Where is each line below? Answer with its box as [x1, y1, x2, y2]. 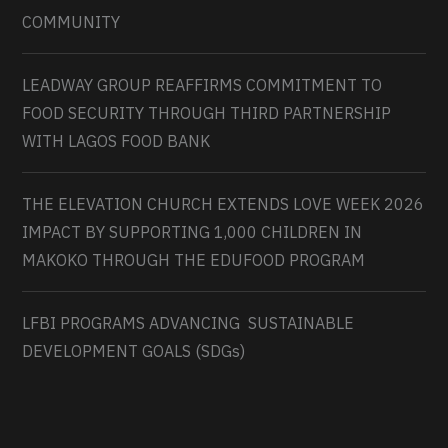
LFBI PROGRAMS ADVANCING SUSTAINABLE [22, 313, 355, 334]
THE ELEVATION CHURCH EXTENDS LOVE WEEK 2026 [22, 194, 425, 215]
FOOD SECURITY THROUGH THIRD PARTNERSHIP [22, 103, 392, 124]
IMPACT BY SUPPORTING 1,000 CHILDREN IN [22, 222, 363, 243]
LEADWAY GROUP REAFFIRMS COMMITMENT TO [22, 75, 383, 96]
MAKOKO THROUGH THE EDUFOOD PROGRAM [22, 250, 366, 271]
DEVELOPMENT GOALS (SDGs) [22, 341, 246, 362]
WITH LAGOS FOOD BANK [22, 131, 211, 152]
